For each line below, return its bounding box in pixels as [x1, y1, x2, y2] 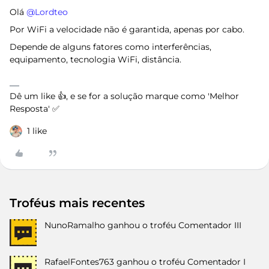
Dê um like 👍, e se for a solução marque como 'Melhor [10, 91, 239, 101]
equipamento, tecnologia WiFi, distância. [10, 54, 181, 65]
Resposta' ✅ [10, 103, 59, 114]
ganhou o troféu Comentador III [107, 220, 241, 231]
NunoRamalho [44, 220, 105, 231]
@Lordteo [26, 7, 68, 17]
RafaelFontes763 [44, 256, 114, 267]
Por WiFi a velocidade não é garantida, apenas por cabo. [10, 24, 244, 35]
